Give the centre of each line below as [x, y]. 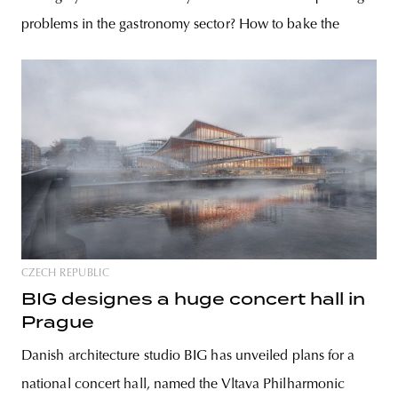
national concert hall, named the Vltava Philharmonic [183, 384]
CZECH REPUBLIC [66, 273]
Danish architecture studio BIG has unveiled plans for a [188, 356]
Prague [58, 322]
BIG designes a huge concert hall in [193, 298]
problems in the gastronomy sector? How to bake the [180, 25]
